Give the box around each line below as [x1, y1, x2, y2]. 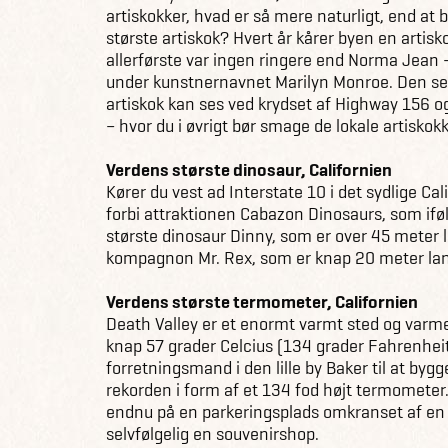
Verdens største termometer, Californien [106, 290, 418, 313]
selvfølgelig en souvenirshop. [106, 422, 319, 445]
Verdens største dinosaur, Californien [106, 158, 392, 181]
